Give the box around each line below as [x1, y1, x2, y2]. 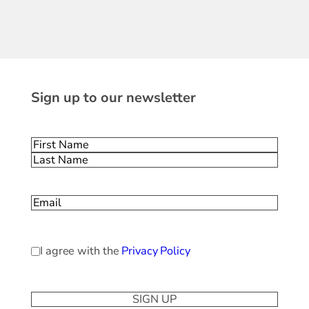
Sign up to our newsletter [31, 88, 196, 107]
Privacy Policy [121, 243, 190, 259]
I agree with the [40, 243, 122, 259]
